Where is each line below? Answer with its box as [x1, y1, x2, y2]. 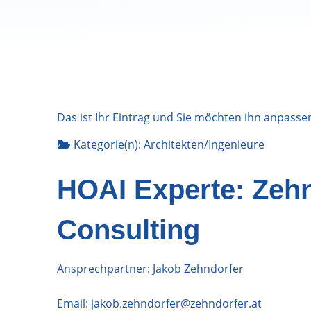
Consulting [57, 214, 200, 245]
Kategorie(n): [74, 136, 144, 152]
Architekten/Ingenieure [144, 136, 264, 152]
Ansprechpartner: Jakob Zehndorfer [57, 260, 244, 276]
